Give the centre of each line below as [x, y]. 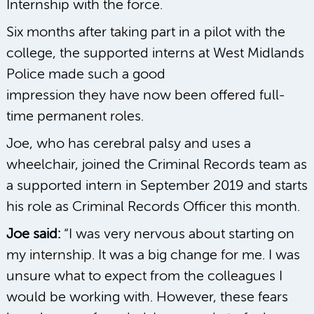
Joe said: [33, 234]
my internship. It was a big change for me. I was [153, 255]
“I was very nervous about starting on [177, 234]
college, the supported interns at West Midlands [155, 53]
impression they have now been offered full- [145, 95]
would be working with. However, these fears [147, 297]
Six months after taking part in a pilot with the [146, 32]
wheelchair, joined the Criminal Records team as [157, 165]
